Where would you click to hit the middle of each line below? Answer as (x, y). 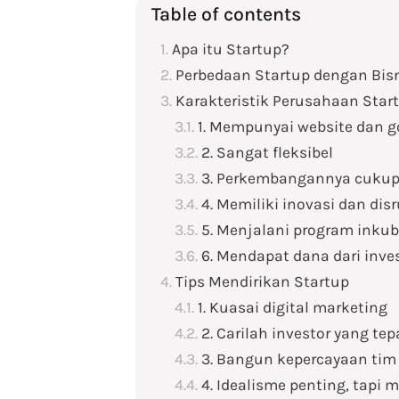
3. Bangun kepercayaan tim (299, 359)
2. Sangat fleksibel (267, 152)
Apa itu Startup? (231, 49)
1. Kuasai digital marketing (293, 307)
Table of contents (226, 14)
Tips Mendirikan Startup (262, 281)
